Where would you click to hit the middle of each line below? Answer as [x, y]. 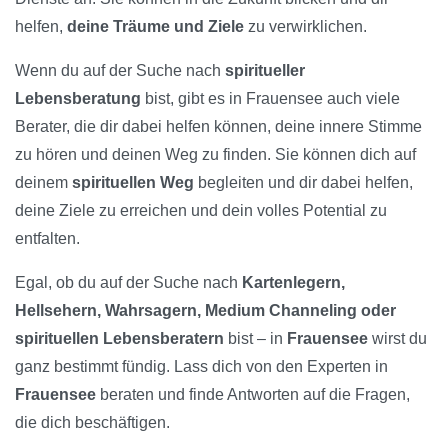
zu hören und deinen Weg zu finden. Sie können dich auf [215, 155]
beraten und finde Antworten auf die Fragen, [253, 395]
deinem [43, 183]
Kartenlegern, [293, 283]
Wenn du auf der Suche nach [120, 71]
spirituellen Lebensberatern [119, 339]
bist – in [255, 339]
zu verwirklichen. [305, 27]
